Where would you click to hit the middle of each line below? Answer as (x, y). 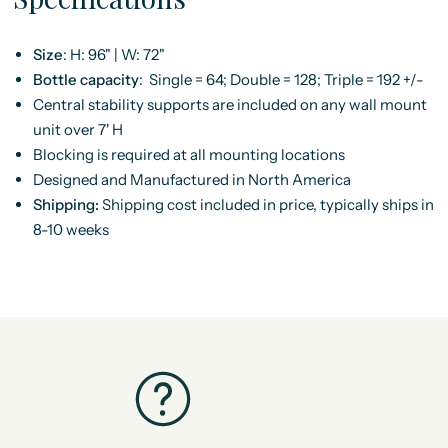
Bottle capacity (85, 79)
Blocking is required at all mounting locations (188, 154)
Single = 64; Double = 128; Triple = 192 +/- (284, 79)
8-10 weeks (70, 229)
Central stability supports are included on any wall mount (229, 104)
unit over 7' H (77, 129)
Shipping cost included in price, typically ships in (267, 204)
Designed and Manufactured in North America (191, 179)
